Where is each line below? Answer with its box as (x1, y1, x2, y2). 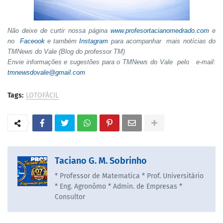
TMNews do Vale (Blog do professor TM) (7, 48, 125, 56)
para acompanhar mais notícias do (108, 37, 216, 45)
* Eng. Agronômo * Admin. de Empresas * (55, 182, 182, 191)
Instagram (79, 37, 109, 45)
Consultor (55, 193, 85, 202)
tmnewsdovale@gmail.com (7, 69, 85, 77)
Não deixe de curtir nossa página (7, 27, 111, 35)
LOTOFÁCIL (26, 91, 59, 100)
